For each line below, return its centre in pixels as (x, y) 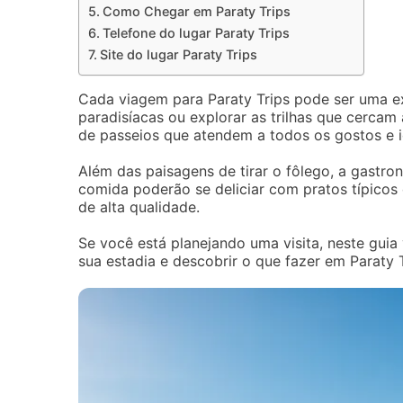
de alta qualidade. (139, 207)
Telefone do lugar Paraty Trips (196, 33)
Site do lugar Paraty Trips (178, 54)
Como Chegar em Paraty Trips (196, 11)
